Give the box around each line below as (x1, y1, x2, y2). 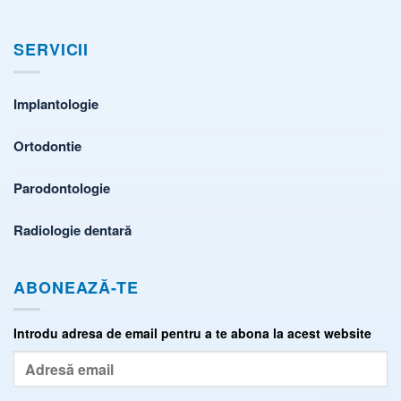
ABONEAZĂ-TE (13, 275, 139, 299)
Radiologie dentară (13, 219, 132, 240)
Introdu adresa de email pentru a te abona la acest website (13, 324, 371, 343)
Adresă (13, 351, 56, 370)
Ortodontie (13, 135, 81, 156)
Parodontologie (13, 177, 110, 198)
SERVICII (13, 38, 90, 62)
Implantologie (13, 93, 98, 114)
